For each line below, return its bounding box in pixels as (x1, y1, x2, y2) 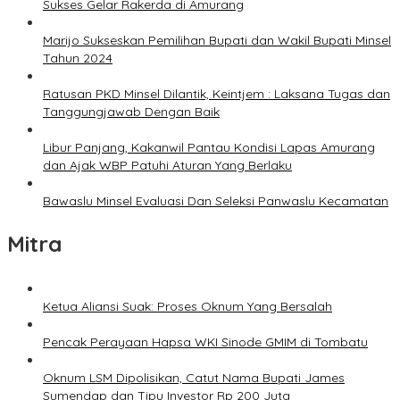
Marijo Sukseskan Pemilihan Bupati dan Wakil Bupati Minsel (43, 31, 391, 48)
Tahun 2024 (43, 49, 112, 66)
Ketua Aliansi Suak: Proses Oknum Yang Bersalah (43, 297, 332, 314)
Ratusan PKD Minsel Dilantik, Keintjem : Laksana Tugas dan (43, 85, 390, 102)
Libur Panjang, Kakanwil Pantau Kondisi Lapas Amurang (43, 138, 375, 155)
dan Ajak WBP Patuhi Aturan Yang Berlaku (43, 156, 292, 173)
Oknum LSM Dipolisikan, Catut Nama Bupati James (43, 369, 345, 386)
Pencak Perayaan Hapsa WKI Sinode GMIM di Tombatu (43, 333, 368, 350)
